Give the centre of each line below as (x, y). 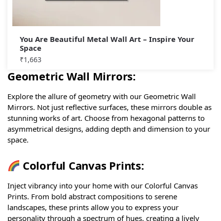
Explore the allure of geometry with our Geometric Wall (102, 96)
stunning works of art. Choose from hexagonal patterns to (106, 118)
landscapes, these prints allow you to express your (93, 207)
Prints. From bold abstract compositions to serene (92, 197)
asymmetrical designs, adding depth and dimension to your (109, 129)
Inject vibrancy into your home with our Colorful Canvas (103, 186)
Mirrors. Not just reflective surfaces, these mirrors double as (110, 107)
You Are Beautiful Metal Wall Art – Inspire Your (107, 39)
